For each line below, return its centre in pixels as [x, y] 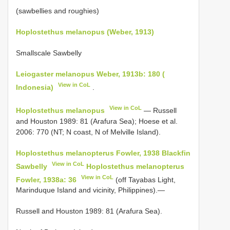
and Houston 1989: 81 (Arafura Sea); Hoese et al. [97, 121]
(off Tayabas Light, [145, 179]
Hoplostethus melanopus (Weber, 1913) [85, 32]
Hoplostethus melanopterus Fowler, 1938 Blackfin [103, 153]
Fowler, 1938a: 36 [46, 179]
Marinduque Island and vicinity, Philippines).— [90, 190]
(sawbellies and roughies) [57, 11]
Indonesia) [35, 87]
